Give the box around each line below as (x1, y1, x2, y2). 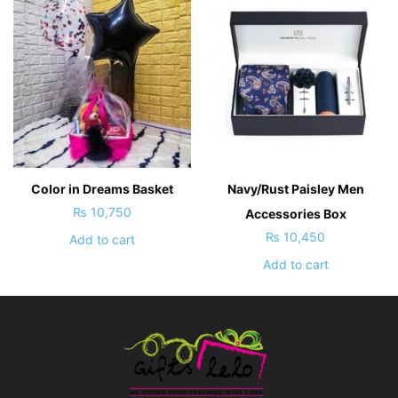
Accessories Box (244, 205, 346, 221)
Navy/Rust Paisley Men (227, 180, 364, 196)
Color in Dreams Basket (31, 180, 174, 196)
